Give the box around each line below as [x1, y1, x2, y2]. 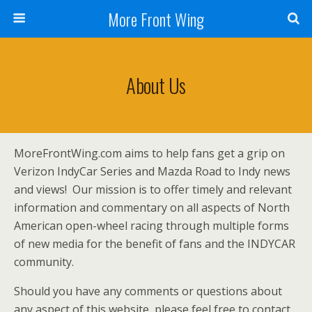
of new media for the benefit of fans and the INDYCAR [14, 236, 295, 251]
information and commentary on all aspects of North [14, 200, 290, 215]
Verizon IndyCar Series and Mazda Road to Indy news [14, 164, 290, 179]
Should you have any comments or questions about [14, 283, 282, 299]
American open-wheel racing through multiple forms [14, 218, 289, 233]
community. [14, 254, 74, 270]
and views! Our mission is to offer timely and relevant [14, 182, 292, 197]
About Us [126, 70, 186, 100]
